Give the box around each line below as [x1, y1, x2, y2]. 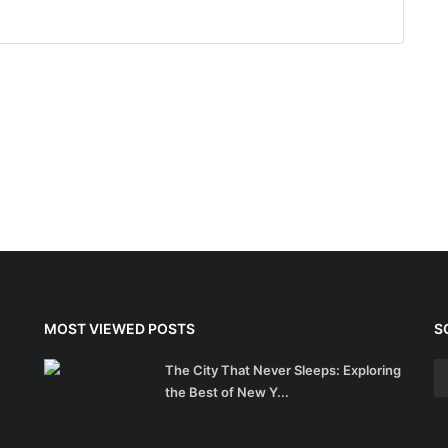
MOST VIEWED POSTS [44, 320, 195, 338]
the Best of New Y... [165, 384, 289, 401]
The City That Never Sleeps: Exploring [165, 362, 401, 379]
